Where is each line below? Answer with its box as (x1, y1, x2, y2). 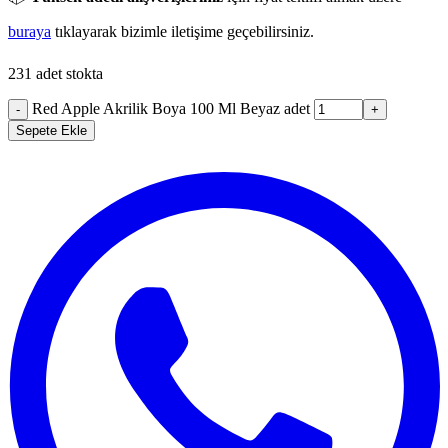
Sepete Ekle (16, 122, 87, 138)
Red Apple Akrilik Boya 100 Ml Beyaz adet (32, 99, 310, 117)
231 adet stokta (8, 64, 103, 82)
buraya (8, 22, 51, 40)
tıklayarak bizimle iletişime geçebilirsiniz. (51, 22, 314, 40)
